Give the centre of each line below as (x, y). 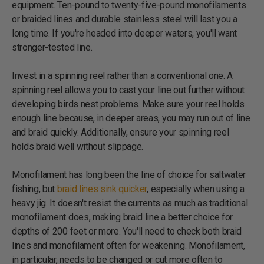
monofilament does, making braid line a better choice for (123, 217)
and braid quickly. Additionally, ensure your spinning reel (121, 132)
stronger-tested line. (52, 47)
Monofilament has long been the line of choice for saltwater (129, 174)
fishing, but (34, 189)
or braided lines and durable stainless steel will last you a (125, 19)
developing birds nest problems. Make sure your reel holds (128, 104)
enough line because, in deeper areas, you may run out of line (131, 118)
